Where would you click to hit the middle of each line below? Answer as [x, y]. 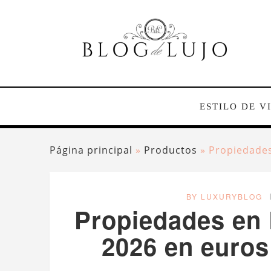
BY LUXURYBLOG [224, 197]
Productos [171, 150]
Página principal [91, 150]
